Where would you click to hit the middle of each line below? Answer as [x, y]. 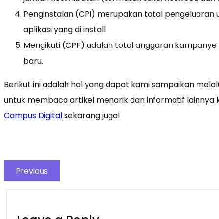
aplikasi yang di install [65, 29]
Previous [32, 171]
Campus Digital [33, 115]
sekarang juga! [91, 115]
